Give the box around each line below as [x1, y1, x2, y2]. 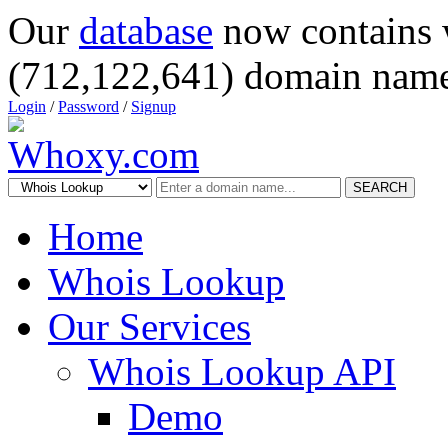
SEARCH [353, 180, 407, 195]
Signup [131, 98, 176, 115]
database [79, 9, 213, 52]
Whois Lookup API [88, 350, 396, 393]
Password [58, 98, 119, 115]
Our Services [48, 305, 251, 348]
